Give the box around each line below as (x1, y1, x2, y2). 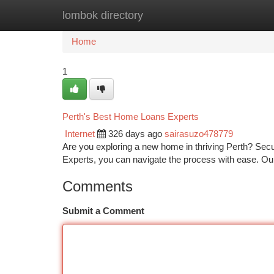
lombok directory (62, 9, 143, 21)
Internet (65, 129, 95, 139)
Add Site (211, 10, 245, 20)
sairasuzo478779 (165, 129, 233, 139)
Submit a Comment (62, 206, 144, 216)
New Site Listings (124, 10, 193, 20)
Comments (62, 178, 133, 194)
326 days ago (108, 129, 162, 139)
